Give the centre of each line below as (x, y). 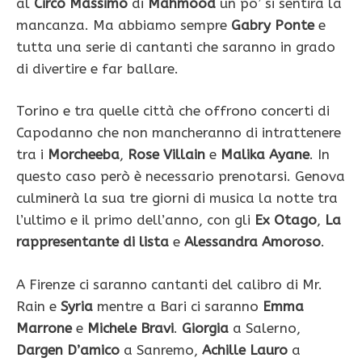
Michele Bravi (130, 328)
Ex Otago (286, 220)
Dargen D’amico (68, 349)
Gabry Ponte (273, 25)
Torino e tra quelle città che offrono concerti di (173, 111)
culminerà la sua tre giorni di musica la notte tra (177, 198)
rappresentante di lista (93, 242)
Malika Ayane (265, 155)
